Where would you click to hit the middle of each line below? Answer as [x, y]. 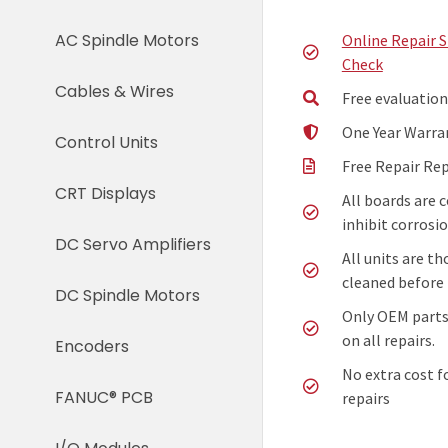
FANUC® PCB [104, 397]
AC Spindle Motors [127, 40]
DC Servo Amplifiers [133, 244]
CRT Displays [105, 193]
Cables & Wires [114, 91]
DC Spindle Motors [127, 295]
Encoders [92, 346]
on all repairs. [388, 339]
